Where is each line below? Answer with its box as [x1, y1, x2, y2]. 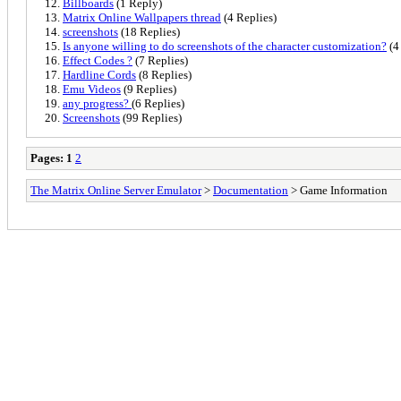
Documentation [213, 183, 288, 197]
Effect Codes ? [63, 53, 132, 67]
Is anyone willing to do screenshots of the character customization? [63, 38, 387, 53]
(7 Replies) [132, 53, 188, 67]
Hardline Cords [63, 67, 136, 81]
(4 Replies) [221, 10, 277, 24]
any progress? [63, 96, 132, 110]
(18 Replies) [118, 24, 180, 38]
